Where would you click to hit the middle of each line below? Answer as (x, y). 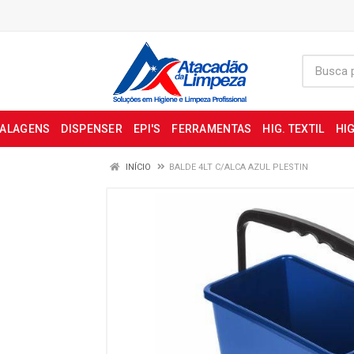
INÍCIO (137, 167)
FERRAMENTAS (212, 129)
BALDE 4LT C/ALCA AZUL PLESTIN (239, 167)
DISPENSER (92, 129)
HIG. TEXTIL (294, 129)
